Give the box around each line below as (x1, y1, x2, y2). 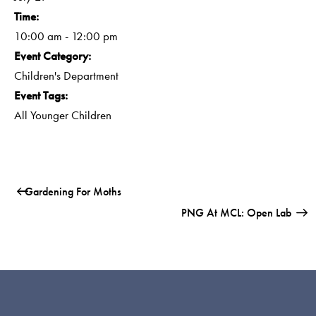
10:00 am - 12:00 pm (14, 28, 118, 44)
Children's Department (14, 68, 119, 84)
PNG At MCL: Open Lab (181, 205, 294, 220)
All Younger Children (14, 107, 111, 123)
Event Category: (14, 48, 91, 64)
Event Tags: (14, 87, 68, 104)
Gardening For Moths (22, 183, 122, 199)
